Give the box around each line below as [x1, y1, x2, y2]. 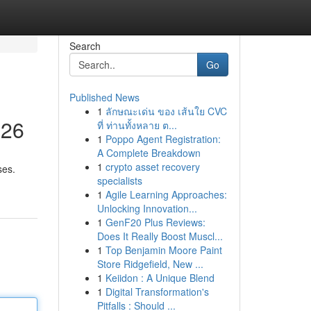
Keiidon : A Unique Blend [105, 271, 215, 285]
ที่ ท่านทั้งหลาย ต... [96, 118, 177, 132]
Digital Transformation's [105, 285, 209, 299]
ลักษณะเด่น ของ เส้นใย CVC [105, 104, 227, 118]
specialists [96, 174, 142, 187]
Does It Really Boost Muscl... [96, 229, 223, 243]
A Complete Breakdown [96, 146, 201, 160]
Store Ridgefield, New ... [96, 257, 203, 271]
